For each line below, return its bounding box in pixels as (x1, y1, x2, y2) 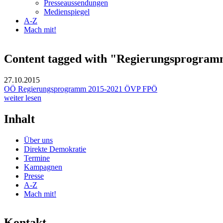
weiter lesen (4, 93, 41, 102)
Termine (24, 153, 50, 162)
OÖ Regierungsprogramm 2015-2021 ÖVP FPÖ (4, 84, 157, 93)
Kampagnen (24, 162, 62, 171)
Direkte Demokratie (24, 144, 86, 153)
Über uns (24, 135, 53, 144)
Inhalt (4, 112, 35, 125)
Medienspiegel (44, 7, 90, 16)
